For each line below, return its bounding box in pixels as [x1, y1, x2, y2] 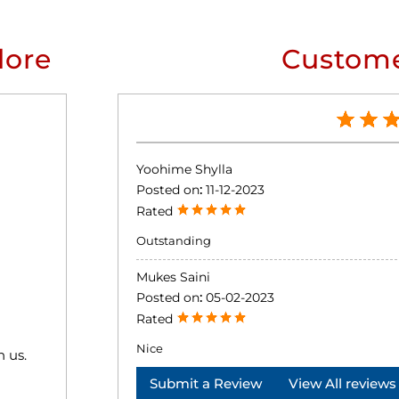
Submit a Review [150, 375, 263, 393]
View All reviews [289, 375, 397, 393]
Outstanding [136, 233, 212, 248]
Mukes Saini [136, 269, 211, 286]
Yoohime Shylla [136, 161, 233, 178]
